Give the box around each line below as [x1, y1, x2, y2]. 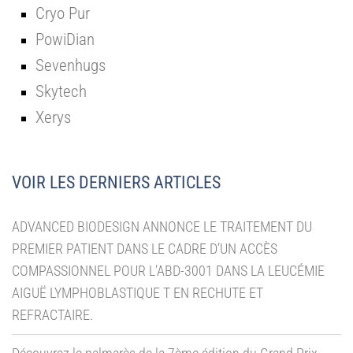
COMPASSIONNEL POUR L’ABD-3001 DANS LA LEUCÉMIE [12, 262, 325, 279]
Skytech [35, 81, 87, 101]
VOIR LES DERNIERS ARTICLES [12, 173, 221, 192]
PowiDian [35, 29, 95, 49]
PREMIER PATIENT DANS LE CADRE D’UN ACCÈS [12, 240, 277, 257]
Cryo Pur [35, 3, 90, 23]
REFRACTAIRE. [12, 307, 93, 323]
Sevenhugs [35, 55, 106, 75]
